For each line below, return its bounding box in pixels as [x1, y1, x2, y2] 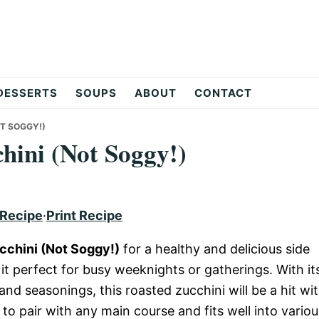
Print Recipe [46, 207, 122, 223]
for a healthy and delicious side [120, 241, 310, 256]
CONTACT [194, 85, 252, 100]
